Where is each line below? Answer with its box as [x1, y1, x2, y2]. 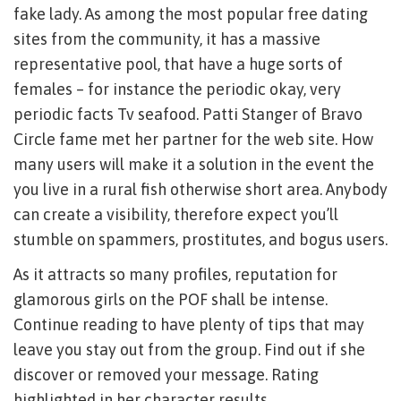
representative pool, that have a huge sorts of [13, 55, 343, 73]
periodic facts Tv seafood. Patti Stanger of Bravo [13, 105, 363, 124]
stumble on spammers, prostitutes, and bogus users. [13, 230, 388, 249]
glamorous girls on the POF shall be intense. [13, 290, 328, 309]
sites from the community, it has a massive [13, 30, 320, 48]
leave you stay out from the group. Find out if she [13, 340, 365, 359]
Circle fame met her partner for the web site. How [13, 130, 373, 149]
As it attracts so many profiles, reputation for [13, 265, 337, 284]
